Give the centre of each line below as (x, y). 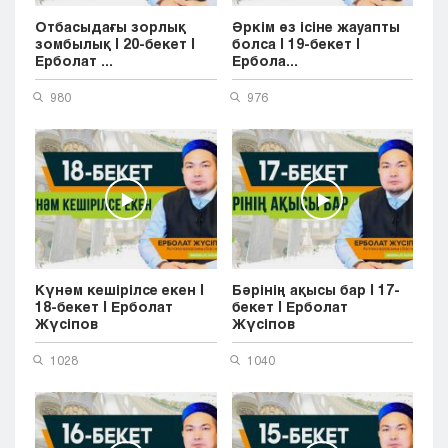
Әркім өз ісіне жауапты (315, 26)
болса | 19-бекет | (295, 43)
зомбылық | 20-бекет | (115, 43)
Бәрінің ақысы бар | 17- (315, 289)
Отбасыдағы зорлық (110, 26)
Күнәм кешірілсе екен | (119, 289)
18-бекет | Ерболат (104, 306)
